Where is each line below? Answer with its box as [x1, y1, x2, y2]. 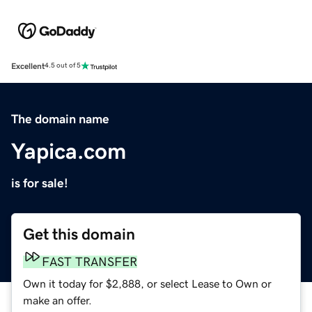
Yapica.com [11, 139, 126, 162]
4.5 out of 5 [45, 62, 81, 70]
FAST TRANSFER [42, 255, 137, 268]
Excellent [11, 61, 45, 70]
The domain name [11, 112, 109, 125]
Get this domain [23, 226, 135, 242]
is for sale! [11, 176, 68, 189]
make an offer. [23, 294, 92, 306]
